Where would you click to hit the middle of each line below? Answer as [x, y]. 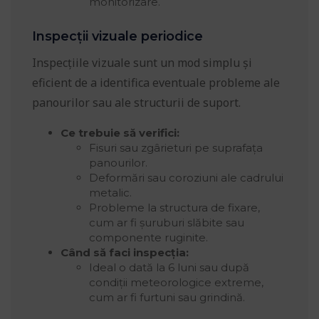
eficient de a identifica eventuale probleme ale [156, 83]
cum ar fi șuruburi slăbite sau [167, 223]
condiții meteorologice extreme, [176, 283]
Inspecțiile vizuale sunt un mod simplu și [142, 63]
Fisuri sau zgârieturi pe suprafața [176, 148]
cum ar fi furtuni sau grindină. [167, 298]
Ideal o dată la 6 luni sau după [169, 268]
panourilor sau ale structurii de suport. [136, 103]
